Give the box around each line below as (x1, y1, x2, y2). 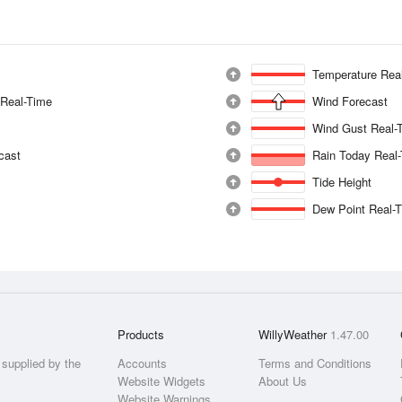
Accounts (118, 354, 168, 371)
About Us (258, 372, 308, 389)
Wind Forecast (312, 92, 388, 109)
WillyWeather (258, 326, 331, 343)
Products (118, 326, 165, 343)
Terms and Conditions (258, 354, 372, 371)
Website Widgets (118, 372, 206, 389)
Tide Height (312, 173, 371, 190)
